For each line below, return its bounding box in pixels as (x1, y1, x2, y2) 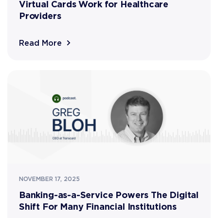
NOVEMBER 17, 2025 (19, 176, 80, 182)
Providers (19, 11, 61, 20)
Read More (19, 38, 62, 47)
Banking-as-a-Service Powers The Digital (19, 190, 199, 200)
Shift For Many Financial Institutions (19, 201, 177, 211)
